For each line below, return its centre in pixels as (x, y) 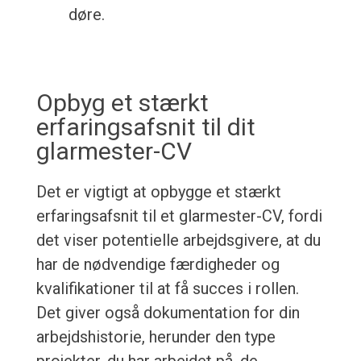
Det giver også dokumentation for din (168, 313)
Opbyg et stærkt (122, 103)
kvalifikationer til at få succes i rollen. (167, 289)
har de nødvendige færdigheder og (158, 265)
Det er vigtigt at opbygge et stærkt (158, 192)
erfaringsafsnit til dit (145, 127)
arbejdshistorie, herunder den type (156, 337)
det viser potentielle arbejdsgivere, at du (178, 241)
